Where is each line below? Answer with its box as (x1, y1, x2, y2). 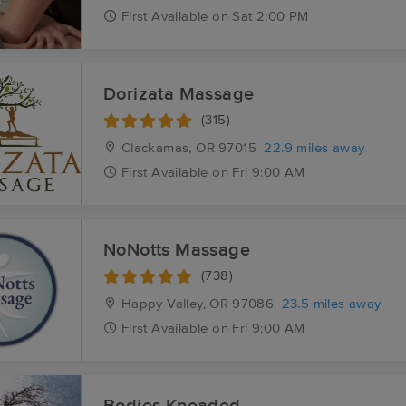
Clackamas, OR (117, 141, 216, 155)
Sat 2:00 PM (232, 10, 309, 24)
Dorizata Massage (103, 85, 255, 103)
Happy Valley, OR (117, 297, 229, 311)
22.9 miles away (264, 141, 365, 155)
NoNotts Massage (103, 241, 250, 259)
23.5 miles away (281, 297, 382, 311)
